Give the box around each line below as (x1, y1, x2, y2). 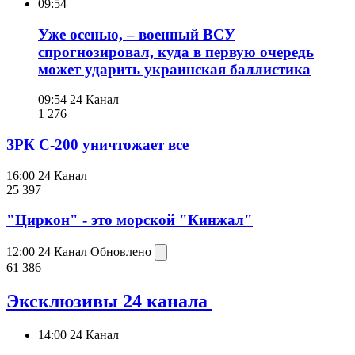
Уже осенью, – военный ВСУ (38, 25, 235, 43)
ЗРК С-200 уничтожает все (6, 136, 189, 154)
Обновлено (90, 245, 155, 259)
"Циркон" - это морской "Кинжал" (6, 212, 253, 229)
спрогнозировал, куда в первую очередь (38, 43, 314, 60)
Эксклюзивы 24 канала (6, 291, 212, 312)
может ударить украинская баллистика (38, 60, 311, 78)
